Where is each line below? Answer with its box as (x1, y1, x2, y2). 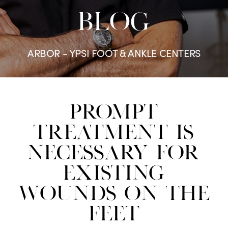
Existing (63, 165, 165, 183)
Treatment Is (34, 124, 194, 142)
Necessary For (27, 145, 201, 162)
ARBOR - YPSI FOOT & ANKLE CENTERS (27, 46, 201, 60)
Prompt (70, 104, 158, 122)
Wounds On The (18, 185, 210, 203)
